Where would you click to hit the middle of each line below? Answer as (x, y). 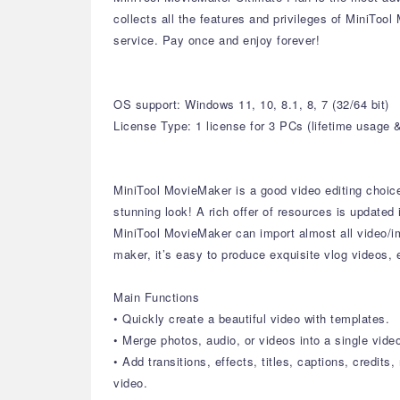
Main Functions (156, 297)
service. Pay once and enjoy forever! (217, 40)
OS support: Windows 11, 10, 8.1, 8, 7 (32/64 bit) (251, 104)
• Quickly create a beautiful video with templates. (251, 318)
